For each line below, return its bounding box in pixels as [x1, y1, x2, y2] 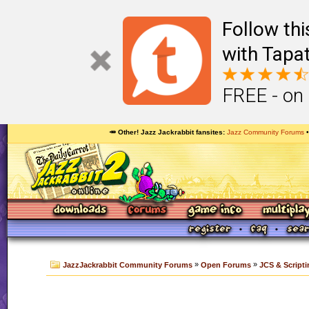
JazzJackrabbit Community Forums [63, 261, 192, 270]
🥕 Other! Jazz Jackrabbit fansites [108, 128, 223, 136]
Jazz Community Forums [226, 128, 304, 136]
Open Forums [201, 261, 251, 270]
